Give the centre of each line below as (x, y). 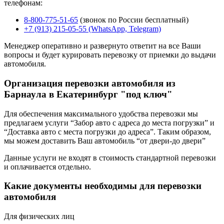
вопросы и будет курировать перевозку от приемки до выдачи (110, 55)
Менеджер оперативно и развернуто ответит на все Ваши (102, 46)
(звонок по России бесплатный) (133, 20)
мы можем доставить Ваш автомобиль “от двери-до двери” (105, 140)
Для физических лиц (39, 216)
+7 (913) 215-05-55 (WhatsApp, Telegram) (92, 29)
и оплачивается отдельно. (47, 166)
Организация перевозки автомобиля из (90, 83)
